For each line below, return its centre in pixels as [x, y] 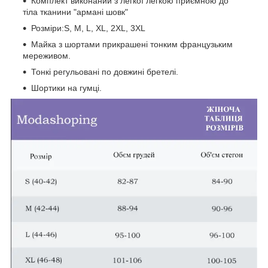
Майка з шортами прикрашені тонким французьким [132, 44]
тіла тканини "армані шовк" [75, 12]
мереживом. [47, 55]
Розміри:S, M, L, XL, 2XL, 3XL [88, 28]
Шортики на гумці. [66, 88]
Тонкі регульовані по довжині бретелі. [105, 71]
